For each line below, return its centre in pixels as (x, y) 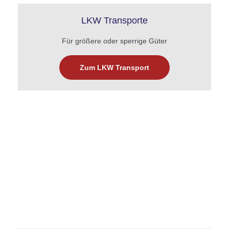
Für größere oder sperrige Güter (114, 41)
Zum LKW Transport (114, 68)
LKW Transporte (114, 21)
